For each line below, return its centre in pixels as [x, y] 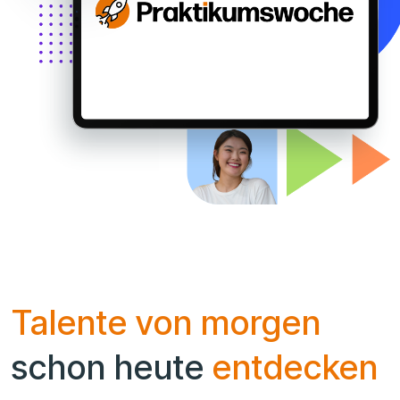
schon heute [111, 367]
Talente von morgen [166, 323]
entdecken [295, 367]
